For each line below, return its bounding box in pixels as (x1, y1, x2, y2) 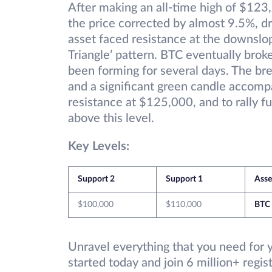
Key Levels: (68, 140, 129, 153)
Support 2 (78, 175, 115, 184)
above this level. (68, 112, 154, 125)
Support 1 (166, 175, 203, 184)
